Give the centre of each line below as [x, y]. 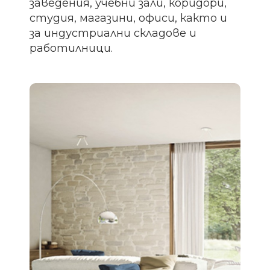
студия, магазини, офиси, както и [129, 18]
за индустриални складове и [113, 33]
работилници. [71, 49]
